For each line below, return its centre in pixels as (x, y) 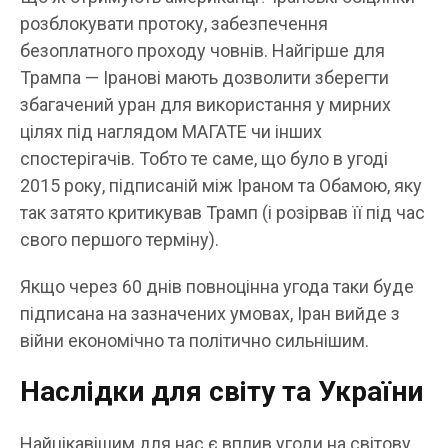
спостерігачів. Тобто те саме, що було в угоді (204, 159)
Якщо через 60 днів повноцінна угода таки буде (217, 287)
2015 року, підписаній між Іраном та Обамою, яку (221, 186)
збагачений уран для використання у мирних (205, 105)
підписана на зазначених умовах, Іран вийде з (210, 314)
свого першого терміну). (119, 240)
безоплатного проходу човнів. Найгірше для (202, 51)
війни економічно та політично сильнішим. (194, 341)
